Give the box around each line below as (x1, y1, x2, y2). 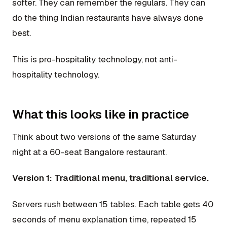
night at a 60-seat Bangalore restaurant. (12, 146, 167, 158)
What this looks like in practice (12, 106, 189, 122)
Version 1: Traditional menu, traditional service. (12, 172, 209, 184)
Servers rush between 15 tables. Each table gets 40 (12, 198, 213, 210)
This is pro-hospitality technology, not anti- (12, 53, 177, 65)
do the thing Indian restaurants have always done (12, 12, 203, 24)
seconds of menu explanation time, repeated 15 (12, 213, 197, 225)
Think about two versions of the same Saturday (12, 131, 196, 143)
